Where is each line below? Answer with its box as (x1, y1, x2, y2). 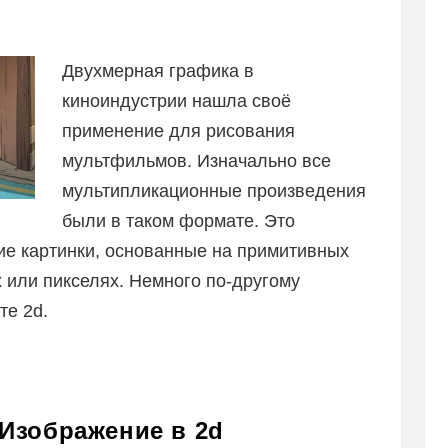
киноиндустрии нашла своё (62, 90, 291, 111)
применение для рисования (62, 120, 295, 141)
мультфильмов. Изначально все (62, 150, 331, 171)
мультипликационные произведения (62, 180, 366, 201)
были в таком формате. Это (62, 210, 295, 231)
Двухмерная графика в (62, 60, 254, 81)
